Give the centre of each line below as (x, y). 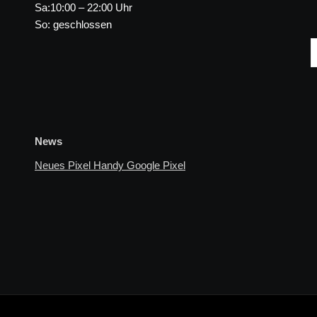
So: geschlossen (73, 24)
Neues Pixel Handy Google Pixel (110, 165)
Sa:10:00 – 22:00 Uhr (83, 7)
